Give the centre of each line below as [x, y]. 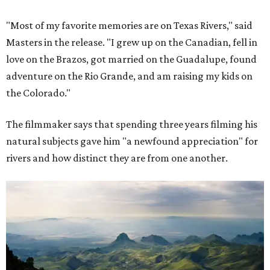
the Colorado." [38, 93]
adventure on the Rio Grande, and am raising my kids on [129, 76]
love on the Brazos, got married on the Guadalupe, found [131, 59]
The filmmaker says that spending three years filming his [132, 124]
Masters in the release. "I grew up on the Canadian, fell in [132, 42]
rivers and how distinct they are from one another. [117, 158]
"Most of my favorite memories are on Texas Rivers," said [129, 25]
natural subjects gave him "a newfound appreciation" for [132, 141]
